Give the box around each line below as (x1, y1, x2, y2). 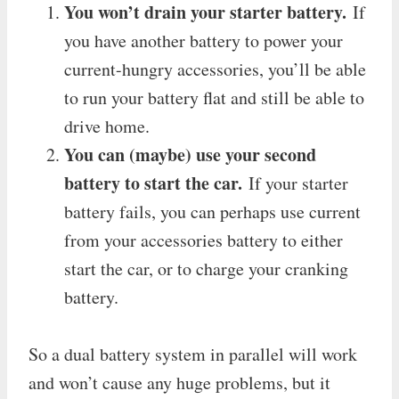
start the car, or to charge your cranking (64, 256, 348, 281)
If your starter (242, 170, 348, 195)
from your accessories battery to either (64, 227, 343, 252)
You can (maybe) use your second (64, 141, 316, 167)
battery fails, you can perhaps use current (64, 199, 361, 224)
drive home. (64, 113, 150, 138)
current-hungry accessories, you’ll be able (64, 56, 366, 81)
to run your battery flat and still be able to (64, 85, 364, 110)
